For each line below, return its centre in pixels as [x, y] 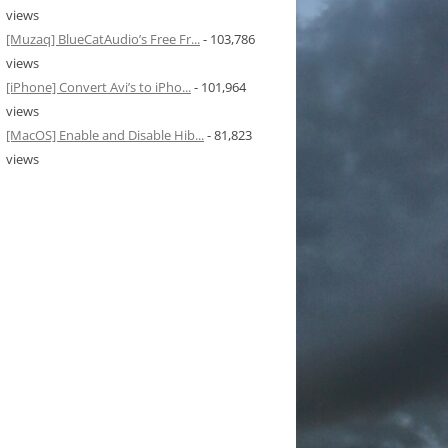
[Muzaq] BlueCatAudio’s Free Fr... [103, 39]
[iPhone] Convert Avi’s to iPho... [98, 87]
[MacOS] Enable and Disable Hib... [105, 135]
